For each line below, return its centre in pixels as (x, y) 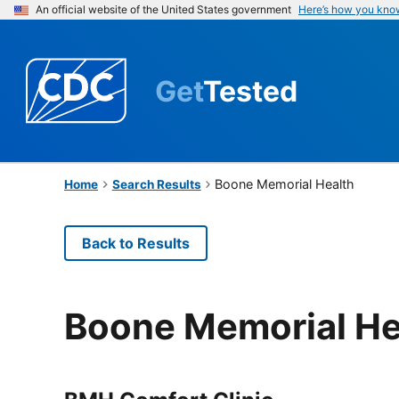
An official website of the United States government (163, 9)
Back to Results (136, 243)
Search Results (156, 184)
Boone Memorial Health (285, 183)
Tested (250, 91)
